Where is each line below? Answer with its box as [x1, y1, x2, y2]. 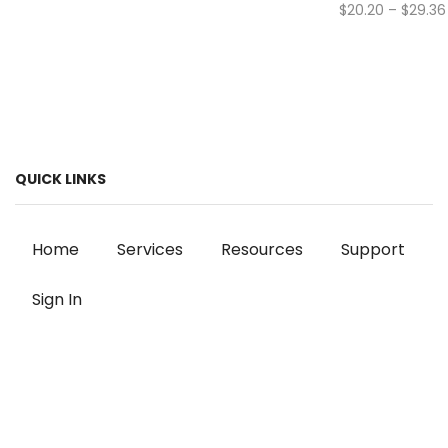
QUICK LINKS [15, 169, 106, 190]
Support [341, 238, 406, 262]
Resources [221, 238, 304, 262]
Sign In [32, 287, 83, 311]
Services [117, 238, 184, 262]
